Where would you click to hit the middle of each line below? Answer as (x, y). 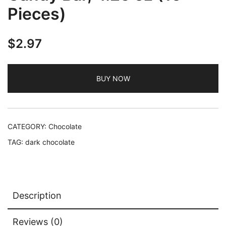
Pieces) (37, 14)
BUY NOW (113, 78)
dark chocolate (50, 142)
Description (37, 195)
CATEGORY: (28, 126)
